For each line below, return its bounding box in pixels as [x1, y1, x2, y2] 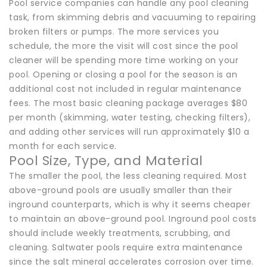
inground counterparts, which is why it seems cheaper [9, 198, 250, 210]
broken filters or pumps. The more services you [9, 25, 219, 38]
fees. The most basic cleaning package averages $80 [9, 97, 247, 109]
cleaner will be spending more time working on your [9, 54, 238, 66]
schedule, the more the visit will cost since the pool [9, 39, 238, 52]
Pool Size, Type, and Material [9, 151, 203, 170]
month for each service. [9, 139, 117, 152]
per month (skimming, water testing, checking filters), [9, 111, 250, 123]
